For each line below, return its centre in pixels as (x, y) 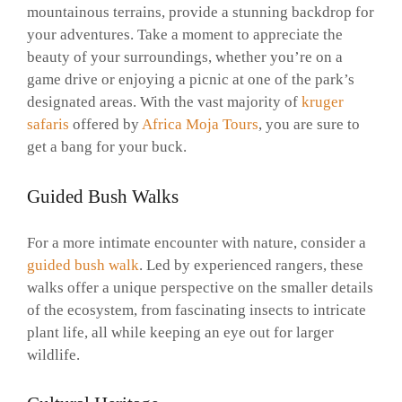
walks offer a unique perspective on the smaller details (200, 287)
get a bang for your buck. (107, 147)
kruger (323, 102)
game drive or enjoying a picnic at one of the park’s (191, 80)
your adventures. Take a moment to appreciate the (185, 35)
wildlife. (53, 354)
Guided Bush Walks (103, 196)
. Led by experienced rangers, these (251, 265)
